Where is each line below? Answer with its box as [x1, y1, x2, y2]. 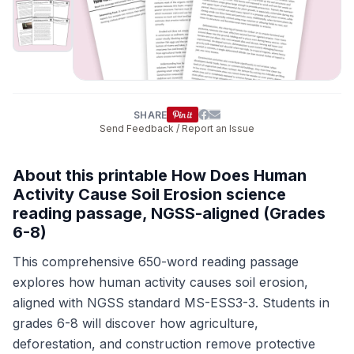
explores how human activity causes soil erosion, [13, 274, 308, 290]
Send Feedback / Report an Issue [100, 122, 254, 134]
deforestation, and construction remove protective [13, 336, 315, 352]
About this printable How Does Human [13, 166, 307, 185]
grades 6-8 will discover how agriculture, [13, 315, 258, 331]
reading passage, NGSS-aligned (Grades [13, 204, 326, 223]
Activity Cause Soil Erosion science [13, 185, 286, 204]
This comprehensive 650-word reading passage [13, 254, 299, 269]
